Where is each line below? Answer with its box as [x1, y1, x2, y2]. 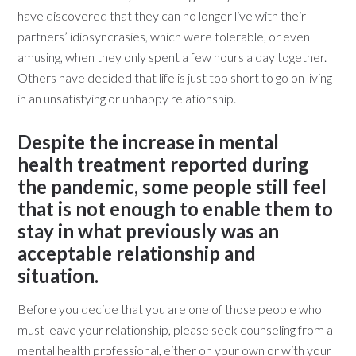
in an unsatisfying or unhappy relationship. [17, 91, 237, 106]
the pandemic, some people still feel [17, 175, 327, 199]
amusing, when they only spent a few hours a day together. [17, 49, 327, 65]
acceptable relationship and [17, 242, 257, 265]
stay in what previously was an [17, 219, 280, 243]
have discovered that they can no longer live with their [17, 8, 307, 24]
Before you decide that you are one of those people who [17, 301, 323, 317]
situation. [17, 264, 99, 288]
